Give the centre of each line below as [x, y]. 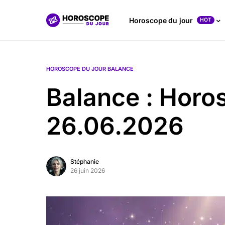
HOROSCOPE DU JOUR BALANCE [90, 69]
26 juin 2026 [88, 171]
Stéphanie [85, 161]
